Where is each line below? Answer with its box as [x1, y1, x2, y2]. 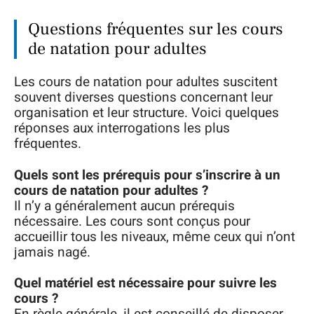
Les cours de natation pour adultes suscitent [14, 72, 278, 92]
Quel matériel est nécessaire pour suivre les [14, 273, 277, 293]
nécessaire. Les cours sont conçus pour [14, 211, 250, 231]
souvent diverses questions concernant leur [14, 88, 273, 107]
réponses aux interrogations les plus [14, 118, 230, 138]
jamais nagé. [14, 242, 90, 262]
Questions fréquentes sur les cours [28, 18, 283, 40]
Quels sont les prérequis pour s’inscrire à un [14, 165, 280, 185]
